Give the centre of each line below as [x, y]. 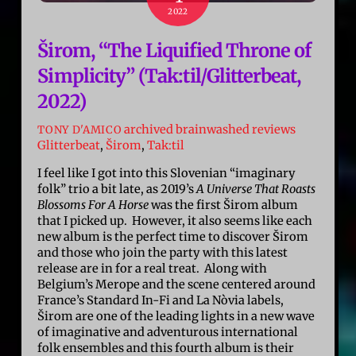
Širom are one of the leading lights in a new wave [176, 316]
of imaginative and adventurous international [168, 332]
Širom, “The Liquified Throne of [174, 50]
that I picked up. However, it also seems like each [175, 221]
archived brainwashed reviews [210, 129]
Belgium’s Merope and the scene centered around [177, 284]
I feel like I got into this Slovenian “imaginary [167, 173]
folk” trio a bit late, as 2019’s [117, 189]
